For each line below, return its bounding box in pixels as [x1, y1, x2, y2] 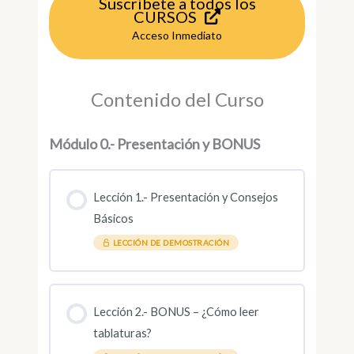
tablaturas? [92, 326, 152, 340]
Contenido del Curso [90, 88, 264, 111]
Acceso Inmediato [132, 28, 222, 43]
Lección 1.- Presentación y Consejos [92, 190, 278, 205]
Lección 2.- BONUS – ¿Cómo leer [92, 304, 259, 318]
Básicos [92, 212, 134, 226]
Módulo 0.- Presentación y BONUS [49, 135, 261, 153]
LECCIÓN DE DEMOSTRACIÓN [111, 238, 230, 248]
